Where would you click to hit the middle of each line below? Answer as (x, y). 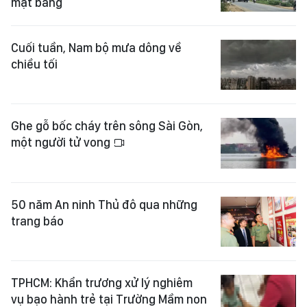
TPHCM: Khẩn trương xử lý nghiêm (102, 282)
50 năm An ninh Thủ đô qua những (104, 204)
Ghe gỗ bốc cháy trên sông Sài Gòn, (107, 126)
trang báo (37, 221)
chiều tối (34, 64)
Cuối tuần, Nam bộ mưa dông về (96, 47)
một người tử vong (62, 143)
